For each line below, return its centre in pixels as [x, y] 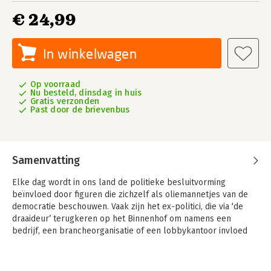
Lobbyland [215, 263]
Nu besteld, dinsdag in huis [86, 93]
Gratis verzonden [65, 101]
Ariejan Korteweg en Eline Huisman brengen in [103, 263]
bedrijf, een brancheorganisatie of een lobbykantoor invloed [130, 231]
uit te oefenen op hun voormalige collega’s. [97, 243]
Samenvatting [46, 160]
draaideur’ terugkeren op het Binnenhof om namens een [122, 219]
